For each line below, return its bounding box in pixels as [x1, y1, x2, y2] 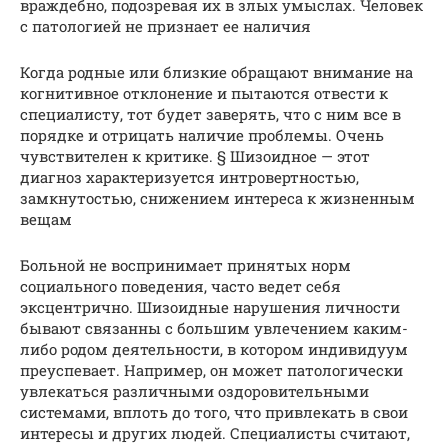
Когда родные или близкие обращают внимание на [20, 61, 413, 82]
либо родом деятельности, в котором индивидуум [20, 338, 408, 359]
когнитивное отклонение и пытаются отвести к [20, 82, 388, 103]
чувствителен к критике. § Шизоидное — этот [20, 145, 370, 166]
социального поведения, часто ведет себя [20, 275, 341, 296]
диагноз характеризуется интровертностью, [20, 166, 359, 187]
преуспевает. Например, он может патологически [20, 359, 403, 380]
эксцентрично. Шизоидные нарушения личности [20, 296, 400, 317]
